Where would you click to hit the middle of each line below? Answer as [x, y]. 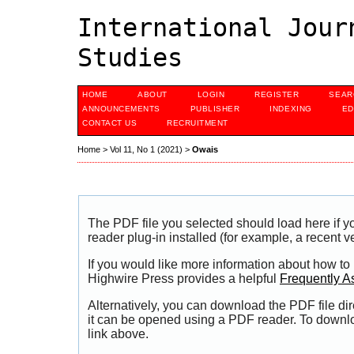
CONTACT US [110, 123]
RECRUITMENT [198, 123]
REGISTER [277, 94]
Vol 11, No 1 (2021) [146, 150]
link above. [118, 333]
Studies [130, 58]
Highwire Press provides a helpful [184, 279]
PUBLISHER [215, 109]
